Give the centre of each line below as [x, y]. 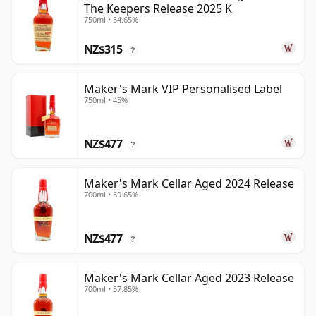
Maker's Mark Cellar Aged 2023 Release [189, 278]
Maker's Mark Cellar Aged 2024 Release [189, 184]
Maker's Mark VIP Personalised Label [183, 89]
